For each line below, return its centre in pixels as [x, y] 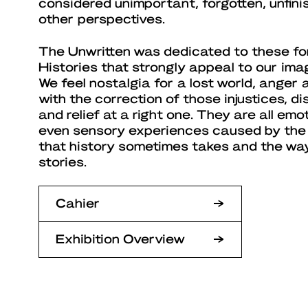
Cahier [78, 203]
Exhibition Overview [120, 239]
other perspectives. [102, 19]
